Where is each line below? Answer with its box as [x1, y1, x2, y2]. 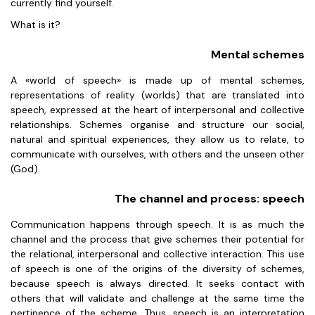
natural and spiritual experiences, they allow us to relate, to [11, 133, 304, 146]
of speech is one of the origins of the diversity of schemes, [11, 262, 304, 275]
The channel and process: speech [115, 191, 304, 206]
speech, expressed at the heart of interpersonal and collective [11, 103, 304, 116]
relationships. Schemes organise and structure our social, [11, 118, 304, 131]
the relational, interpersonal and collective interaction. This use [11, 247, 304, 260]
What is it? [11, 18, 60, 31]
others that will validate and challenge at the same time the [11, 292, 304, 304]
